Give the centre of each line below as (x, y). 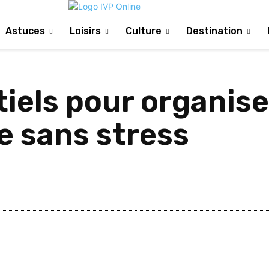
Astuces (25, 31)
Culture (143, 31)
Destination (214, 31)
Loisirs (85, 31)
